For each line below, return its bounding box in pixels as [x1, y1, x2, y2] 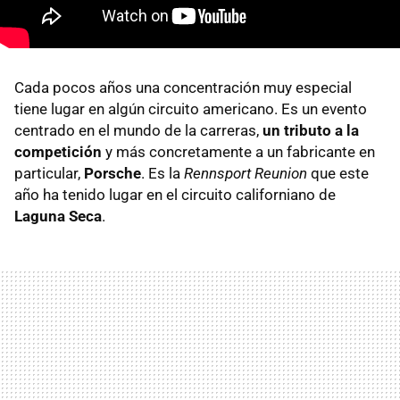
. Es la [141, 164, 184, 182]
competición [14, 143, 102, 161]
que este [307, 164, 369, 182]
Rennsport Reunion [184, 164, 307, 182]
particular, [14, 164, 84, 182]
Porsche [84, 164, 141, 182]
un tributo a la [262, 121, 359, 139]
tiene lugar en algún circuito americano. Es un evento [14, 100, 367, 118]
